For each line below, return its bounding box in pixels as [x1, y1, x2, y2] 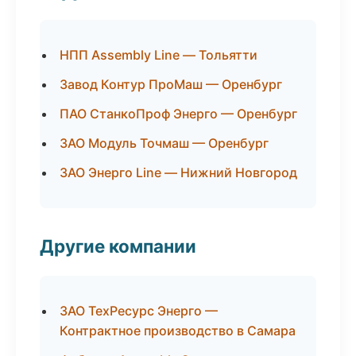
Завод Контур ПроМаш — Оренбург [60, 76, 282, 92]
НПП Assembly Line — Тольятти [60, 47, 257, 63]
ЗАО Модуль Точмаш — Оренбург [60, 135, 269, 151]
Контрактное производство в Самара [60, 323, 296, 339]
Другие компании [40, 235, 196, 257]
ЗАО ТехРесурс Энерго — [60, 303, 218, 319]
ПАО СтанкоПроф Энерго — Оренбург [60, 106, 297, 122]
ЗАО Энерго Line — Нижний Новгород [60, 164, 297, 180]
